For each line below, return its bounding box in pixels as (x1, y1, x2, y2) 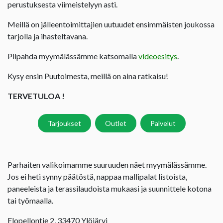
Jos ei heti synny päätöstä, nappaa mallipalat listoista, (7, 171, 187, 181)
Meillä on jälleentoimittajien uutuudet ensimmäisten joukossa (7, 19, 215, 29)
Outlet (105, 118, 126, 127)
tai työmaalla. (7, 195, 53, 205)
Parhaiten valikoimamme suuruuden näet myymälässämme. (7, 159, 207, 169)
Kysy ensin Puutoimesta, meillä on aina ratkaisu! (7, 71, 168, 81)
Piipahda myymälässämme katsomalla (7, 51, 138, 61)
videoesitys (138, 51, 177, 61)
